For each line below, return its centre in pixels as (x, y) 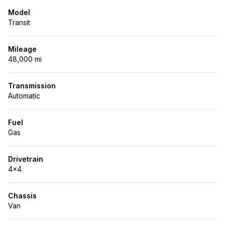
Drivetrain (26, 159)
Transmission (32, 86)
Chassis (22, 196)
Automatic (24, 96)
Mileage (22, 49)
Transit (19, 22)
